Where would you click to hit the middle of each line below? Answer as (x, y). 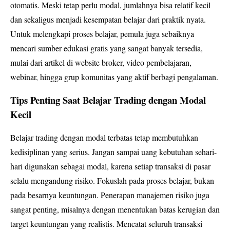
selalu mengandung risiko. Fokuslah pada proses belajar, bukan (112, 181)
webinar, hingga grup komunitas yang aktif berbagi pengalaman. (114, 77)
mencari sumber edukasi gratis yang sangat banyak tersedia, (107, 48)
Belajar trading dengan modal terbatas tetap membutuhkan (104, 138)
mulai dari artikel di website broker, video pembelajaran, (101, 63)
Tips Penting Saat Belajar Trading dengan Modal (108, 100)
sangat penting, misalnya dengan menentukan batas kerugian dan (115, 209)
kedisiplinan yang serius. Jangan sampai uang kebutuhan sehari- (113, 152)
